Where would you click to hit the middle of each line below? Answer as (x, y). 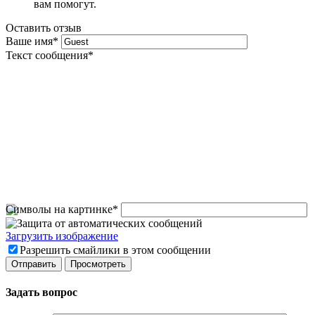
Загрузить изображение (62, 236)
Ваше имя (29, 41)
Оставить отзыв (44, 27)
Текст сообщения (47, 55)
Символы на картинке (59, 209)
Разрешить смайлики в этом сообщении (115, 250)
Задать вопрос (41, 292)
